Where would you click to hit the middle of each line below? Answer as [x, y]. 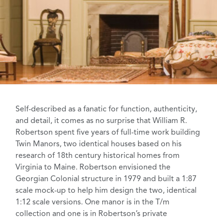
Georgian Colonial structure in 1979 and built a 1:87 [106, 179]
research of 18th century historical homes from [98, 156]
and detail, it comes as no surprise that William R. [101, 121]
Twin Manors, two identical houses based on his [99, 145]
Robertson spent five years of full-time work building [108, 133]
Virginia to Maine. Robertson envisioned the [93, 168]
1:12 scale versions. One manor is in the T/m [93, 203]
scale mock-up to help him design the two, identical [106, 191]
